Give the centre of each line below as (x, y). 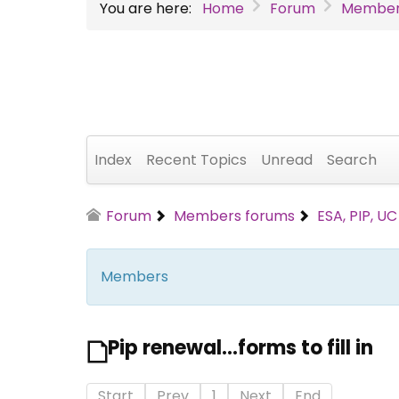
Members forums (235, 216)
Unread (287, 159)
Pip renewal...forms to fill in (240, 347)
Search (352, 159)
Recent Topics (196, 159)
